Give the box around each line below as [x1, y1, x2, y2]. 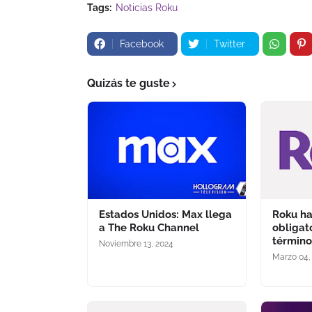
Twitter [214, 38, 245, 49]
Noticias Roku [116, 2, 178, 13]
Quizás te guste [87, 77, 170, 90]
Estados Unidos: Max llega [99, 208, 232, 221]
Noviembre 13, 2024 [99, 239, 173, 249]
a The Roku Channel [99, 221, 199, 234]
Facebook [120, 38, 164, 49]
